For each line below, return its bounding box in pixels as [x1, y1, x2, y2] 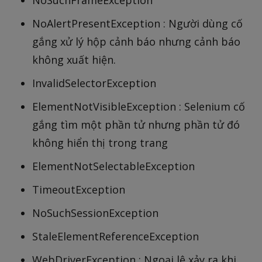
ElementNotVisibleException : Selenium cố [32, 99, 245, 114]
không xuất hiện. [32, 53, 116, 67]
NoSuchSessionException [32, 206, 158, 220]
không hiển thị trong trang [32, 136, 168, 150]
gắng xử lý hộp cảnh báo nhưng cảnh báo [32, 35, 240, 49]
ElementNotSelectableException [32, 159, 195, 174]
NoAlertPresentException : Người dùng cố [32, 16, 243, 31]
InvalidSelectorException [32, 76, 156, 91]
